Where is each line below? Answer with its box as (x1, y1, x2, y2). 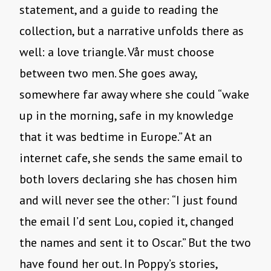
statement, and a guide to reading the (19, 2, 218, 18)
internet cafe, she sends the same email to (19, 150, 243, 166)
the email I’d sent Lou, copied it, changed (19, 214, 234, 230)
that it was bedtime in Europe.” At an (19, 129, 212, 145)
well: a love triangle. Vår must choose (19, 44, 214, 60)
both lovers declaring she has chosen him (19, 171, 237, 188)
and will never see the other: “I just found (19, 192, 238, 209)
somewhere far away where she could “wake (19, 87, 249, 103)
